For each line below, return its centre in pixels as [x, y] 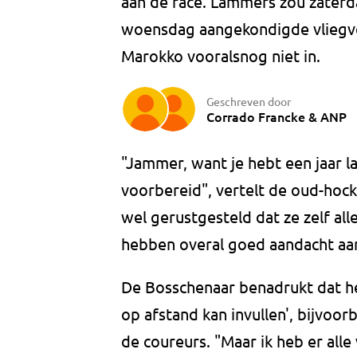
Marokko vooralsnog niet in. [221, 56]
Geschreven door [249, 101]
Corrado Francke [256, 116]
